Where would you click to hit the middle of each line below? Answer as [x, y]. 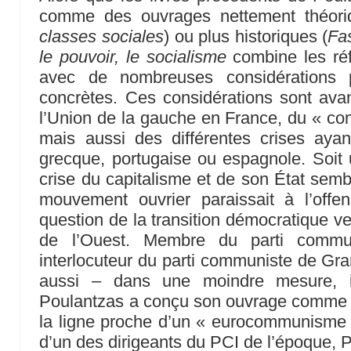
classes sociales [102, 37]
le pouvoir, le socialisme [133, 57]
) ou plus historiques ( [246, 37]
